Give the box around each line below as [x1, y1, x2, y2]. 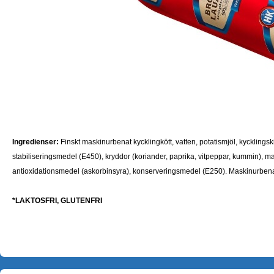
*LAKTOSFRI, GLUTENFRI [12, 196, 102, 205]
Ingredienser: [12, 138, 59, 146]
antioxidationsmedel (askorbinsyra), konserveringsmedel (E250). [12, 167, 227, 176]
